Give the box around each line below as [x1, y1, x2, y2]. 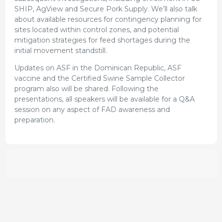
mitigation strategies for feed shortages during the [14, 36, 190, 45]
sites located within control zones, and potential [14, 25, 179, 35]
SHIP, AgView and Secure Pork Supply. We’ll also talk [14, 4, 197, 14]
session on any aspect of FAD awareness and [14, 105, 170, 114]
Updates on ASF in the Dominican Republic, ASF [14, 63, 181, 73]
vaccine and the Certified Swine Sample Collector [14, 74, 185, 83]
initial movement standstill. [14, 46, 107, 55]
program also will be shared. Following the [14, 84, 159, 94]
